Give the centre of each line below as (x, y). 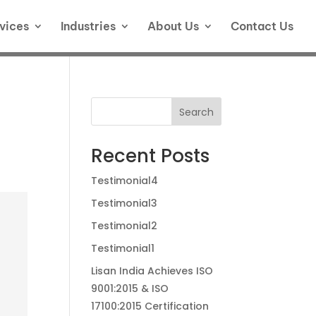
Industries (88, 26)
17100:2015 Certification (150, 306)
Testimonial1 (122, 248)
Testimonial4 (124, 181)
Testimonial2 (124, 226)
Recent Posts (150, 156)
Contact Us (262, 26)
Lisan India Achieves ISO (152, 271)
